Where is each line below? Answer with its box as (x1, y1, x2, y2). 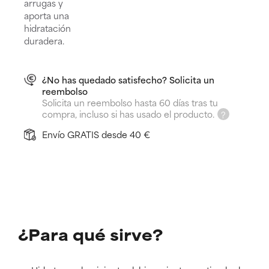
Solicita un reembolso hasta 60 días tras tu (42, 95, 218, 109)
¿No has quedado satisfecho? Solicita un (42, 72, 214, 86)
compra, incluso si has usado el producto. (42, 106, 214, 121)
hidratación (24, 20, 71, 35)
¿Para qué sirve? (18, 222, 163, 246)
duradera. (24, 33, 64, 47)
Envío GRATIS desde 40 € (42, 127, 150, 142)
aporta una (24, 8, 69, 22)
